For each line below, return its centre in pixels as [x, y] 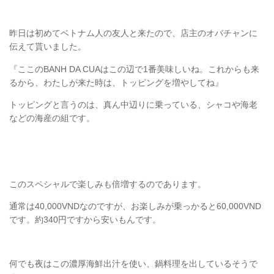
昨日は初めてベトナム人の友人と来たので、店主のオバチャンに [133, 33]
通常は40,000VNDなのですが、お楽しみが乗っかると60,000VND [135, 206]
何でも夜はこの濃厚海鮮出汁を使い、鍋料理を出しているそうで [133, 264]
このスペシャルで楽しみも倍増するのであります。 [108, 184]
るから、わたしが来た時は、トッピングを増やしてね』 [116, 82]
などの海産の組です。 [52, 118]
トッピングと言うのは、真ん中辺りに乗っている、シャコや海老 [133, 104]
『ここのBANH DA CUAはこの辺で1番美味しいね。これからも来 [134, 69]
